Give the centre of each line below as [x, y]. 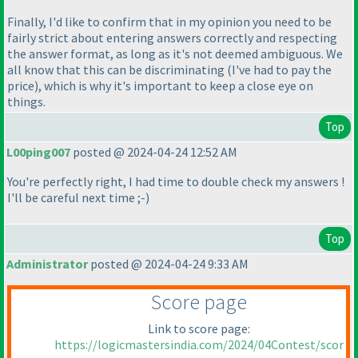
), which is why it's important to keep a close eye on [174, 86]
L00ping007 [38, 152]
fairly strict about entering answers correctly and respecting [172, 38]
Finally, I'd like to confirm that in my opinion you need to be [169, 22]
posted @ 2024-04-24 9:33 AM [168, 264]
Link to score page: [199, 329]
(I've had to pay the [279, 70]
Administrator [47, 264]
